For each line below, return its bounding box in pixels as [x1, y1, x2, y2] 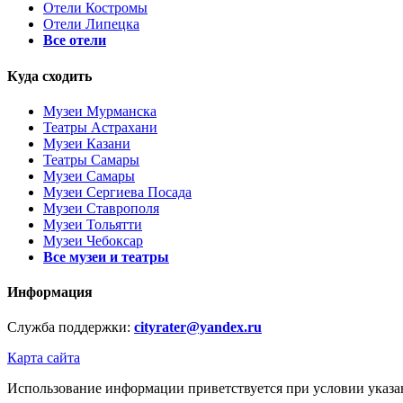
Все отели [43, 32, 106, 49]
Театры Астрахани [43, 119, 157, 135]
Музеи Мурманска [43, 103, 157, 119]
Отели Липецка [43, 16, 139, 32]
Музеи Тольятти [43, 216, 142, 232]
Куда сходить [7, 67, 92, 84]
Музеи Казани [43, 135, 130, 151]
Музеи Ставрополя [43, 200, 159, 216]
